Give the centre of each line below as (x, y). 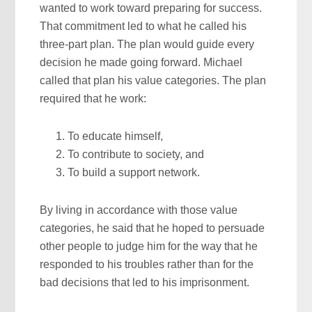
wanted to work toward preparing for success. (151, 8)
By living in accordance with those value (139, 210)
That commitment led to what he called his (143, 26)
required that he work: (93, 98)
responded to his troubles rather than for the (147, 264)
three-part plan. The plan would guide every (147, 44)
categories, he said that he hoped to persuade (153, 228)
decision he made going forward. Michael (141, 62)
